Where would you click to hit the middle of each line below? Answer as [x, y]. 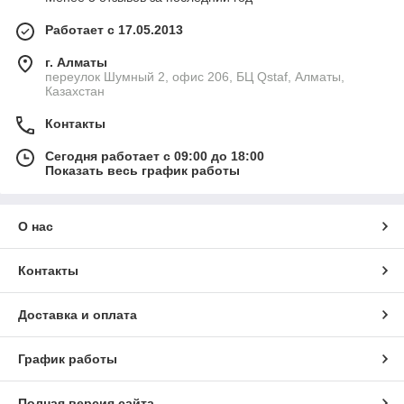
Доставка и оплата [78, 315]
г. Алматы [76, 63]
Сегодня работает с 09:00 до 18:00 [155, 156]
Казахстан [75, 92]
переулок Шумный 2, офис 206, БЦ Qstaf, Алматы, [195, 77]
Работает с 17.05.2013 [114, 30]
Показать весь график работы [142, 171]
